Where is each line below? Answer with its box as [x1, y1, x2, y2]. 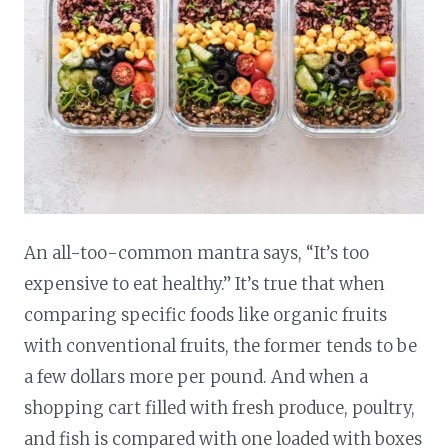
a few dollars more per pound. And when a [24, 365, 369, 388]
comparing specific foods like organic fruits [24, 303, 388, 326]
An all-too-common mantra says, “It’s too [24, 241, 370, 264]
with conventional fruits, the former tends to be [24, 334, 418, 357]
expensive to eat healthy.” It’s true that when [24, 272, 386, 295]
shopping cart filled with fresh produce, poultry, [24, 396, 416, 419]
